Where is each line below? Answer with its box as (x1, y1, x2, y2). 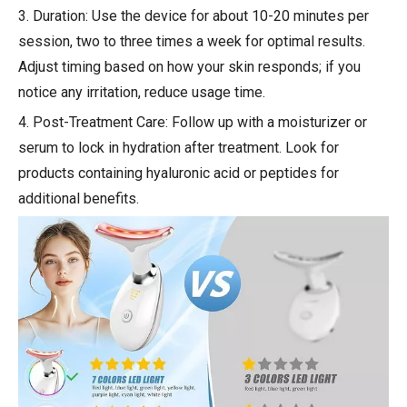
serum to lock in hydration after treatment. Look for (18, 138, 339, 156)
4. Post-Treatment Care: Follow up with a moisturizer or (18, 113, 367, 131)
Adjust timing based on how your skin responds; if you (18, 57, 361, 75)
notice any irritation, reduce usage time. (18, 83, 265, 101)
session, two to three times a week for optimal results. (18, 32, 365, 50)
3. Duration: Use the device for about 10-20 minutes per (18, 6, 369, 25)
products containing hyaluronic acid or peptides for (18, 164, 339, 182)
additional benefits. (18, 189, 139, 207)
